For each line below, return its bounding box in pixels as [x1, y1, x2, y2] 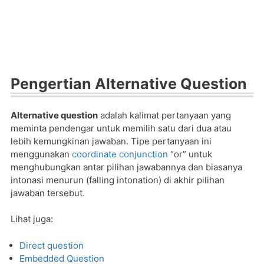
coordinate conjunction [72, 148, 168, 160]
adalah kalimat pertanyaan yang [98, 109, 231, 121]
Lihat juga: [11, 213, 53, 225]
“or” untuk [168, 148, 212, 160]
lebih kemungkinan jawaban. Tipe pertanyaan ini [11, 135, 212, 147]
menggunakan [11, 148, 72, 160]
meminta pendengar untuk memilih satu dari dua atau [11, 122, 232, 134]
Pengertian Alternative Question [11, 74, 247, 93]
